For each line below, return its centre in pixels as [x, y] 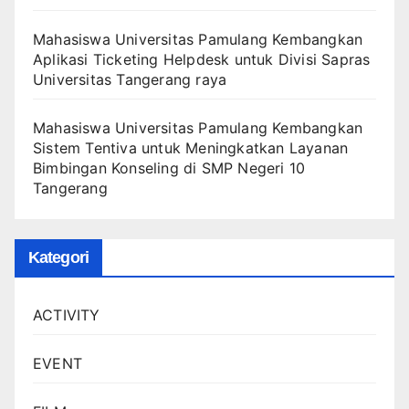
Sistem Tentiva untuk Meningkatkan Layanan [191, 148]
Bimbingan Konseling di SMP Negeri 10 [169, 168]
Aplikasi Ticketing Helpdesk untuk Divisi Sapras [202, 60]
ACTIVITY [67, 315]
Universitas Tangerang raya [130, 80]
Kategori [58, 257]
